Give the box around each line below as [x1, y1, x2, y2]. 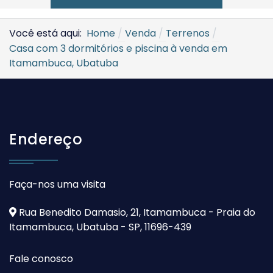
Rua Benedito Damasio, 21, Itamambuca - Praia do [16, 205, 255, 220]
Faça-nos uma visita [9, 177, 105, 192]
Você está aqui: [9, 26, 87, 41]
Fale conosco [9, 252, 73, 266]
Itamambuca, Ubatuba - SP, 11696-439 [9, 220, 191, 235]
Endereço [9, 129, 82, 150]
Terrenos [166, 26, 210, 41]
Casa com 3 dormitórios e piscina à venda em [9, 41, 227, 56]
